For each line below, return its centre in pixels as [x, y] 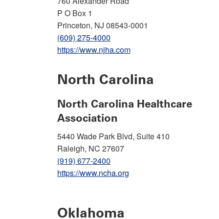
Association [88, 118]
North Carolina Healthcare [125, 104]
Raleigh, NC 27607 [91, 148]
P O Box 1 [75, 13]
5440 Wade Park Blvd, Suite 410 [113, 136]
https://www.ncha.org [93, 173]
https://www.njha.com [94, 49]
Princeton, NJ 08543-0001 [103, 25]
